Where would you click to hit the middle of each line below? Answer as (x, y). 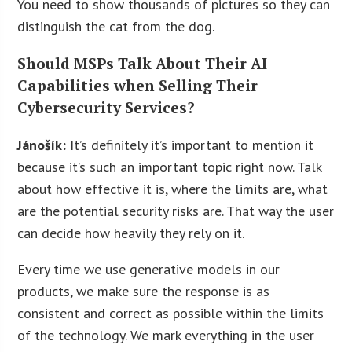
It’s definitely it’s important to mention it (192, 145)
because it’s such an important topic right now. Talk (170, 167)
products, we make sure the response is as (144, 291)
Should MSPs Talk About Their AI (143, 64)
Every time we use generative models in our (149, 269)
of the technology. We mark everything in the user (166, 335)
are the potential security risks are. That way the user (176, 211)
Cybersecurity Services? (106, 108)
